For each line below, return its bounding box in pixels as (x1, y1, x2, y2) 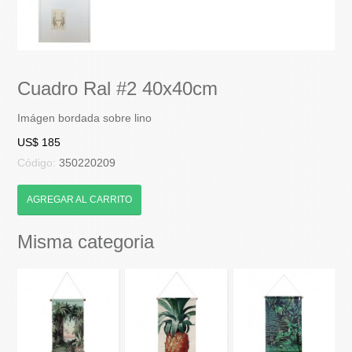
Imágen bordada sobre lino (17, 111, 152, 124)
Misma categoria (17, 230, 155, 252)
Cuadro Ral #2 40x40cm (17, 77, 218, 99)
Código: (17, 156, 60, 169)
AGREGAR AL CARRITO (27, 193, 133, 205)
